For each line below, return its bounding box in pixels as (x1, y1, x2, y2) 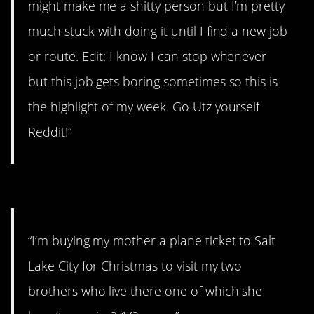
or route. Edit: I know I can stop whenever (28, 47, 267, 64)
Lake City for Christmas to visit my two (28, 257, 243, 275)
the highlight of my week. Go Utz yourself (28, 97, 260, 115)
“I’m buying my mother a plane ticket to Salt (28, 232, 276, 250)
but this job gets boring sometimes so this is (28, 72, 278, 90)
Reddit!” (28, 123, 71, 140)
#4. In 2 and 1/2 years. (11, 174, 226, 205)
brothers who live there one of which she (28, 282, 263, 300)
